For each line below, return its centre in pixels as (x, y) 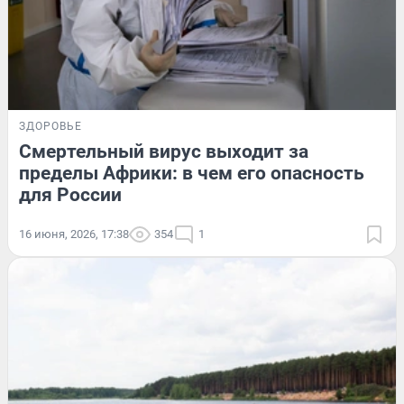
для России (70, 194)
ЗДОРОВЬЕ (50, 126)
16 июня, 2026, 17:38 (74, 234)
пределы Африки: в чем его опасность (192, 173)
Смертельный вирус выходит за (164, 151)
